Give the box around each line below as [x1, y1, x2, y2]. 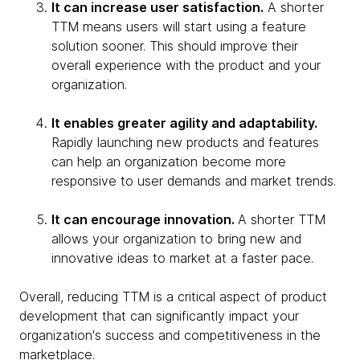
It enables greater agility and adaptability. [51, 115, 317, 131]
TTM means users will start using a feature [51, 18, 306, 35]
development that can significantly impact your [19, 308, 299, 324]
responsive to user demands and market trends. [51, 173, 336, 189]
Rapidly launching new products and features [51, 134, 319, 150]
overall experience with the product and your [51, 57, 321, 73]
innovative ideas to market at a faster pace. [51, 250, 313, 266]
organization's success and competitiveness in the [19, 327, 321, 343]
